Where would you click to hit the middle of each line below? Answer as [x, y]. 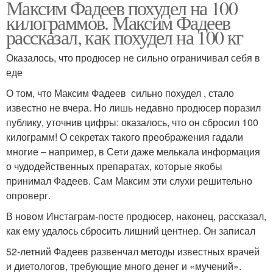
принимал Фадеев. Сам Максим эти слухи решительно [129, 180]
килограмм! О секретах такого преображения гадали [125, 136]
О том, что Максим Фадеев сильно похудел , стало [120, 93]
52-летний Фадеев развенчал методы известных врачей [133, 251]
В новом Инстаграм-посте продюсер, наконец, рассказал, [136, 216]
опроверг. [28, 195]
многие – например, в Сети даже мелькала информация [133, 151]
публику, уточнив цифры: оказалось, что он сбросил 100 [132, 122]
